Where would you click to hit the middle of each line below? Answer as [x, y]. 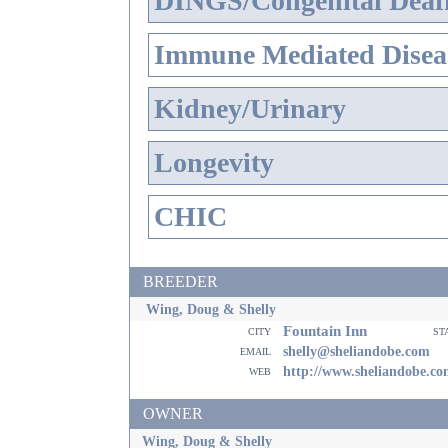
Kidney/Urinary [250, 108]
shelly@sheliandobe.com [356, 351]
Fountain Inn [323, 330]
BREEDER [180, 281]
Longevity [214, 162]
